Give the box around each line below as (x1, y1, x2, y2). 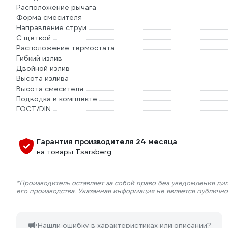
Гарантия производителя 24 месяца (37, 137, 177, 146)
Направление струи (16, 23, 87, 32)
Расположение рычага (16, 3, 96, 12)
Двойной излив (16, 64, 70, 73)
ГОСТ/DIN (16, 104, 51, 113)
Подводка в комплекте (16, 94, 97, 103)
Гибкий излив (16, 53, 62, 63)
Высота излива (16, 74, 69, 83)
